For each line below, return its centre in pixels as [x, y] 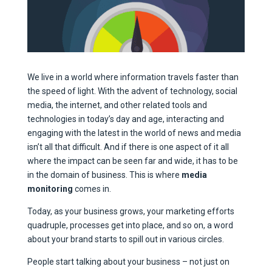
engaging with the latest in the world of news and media [134, 133]
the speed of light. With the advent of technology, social [132, 91]
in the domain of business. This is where [104, 175]
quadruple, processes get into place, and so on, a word [130, 226]
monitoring [50, 189]
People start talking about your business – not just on [128, 262]
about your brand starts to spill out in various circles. [126, 240]
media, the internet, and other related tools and [117, 105]
